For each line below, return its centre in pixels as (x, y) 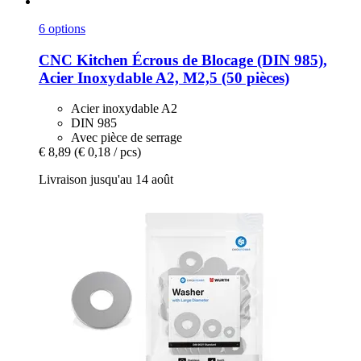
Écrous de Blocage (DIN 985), (228, 60)
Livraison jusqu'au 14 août (106, 180)
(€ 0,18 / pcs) (108, 152)
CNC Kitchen (83, 60)
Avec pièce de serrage (127, 138)
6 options (62, 28)
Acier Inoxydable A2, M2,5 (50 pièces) (164, 77)
